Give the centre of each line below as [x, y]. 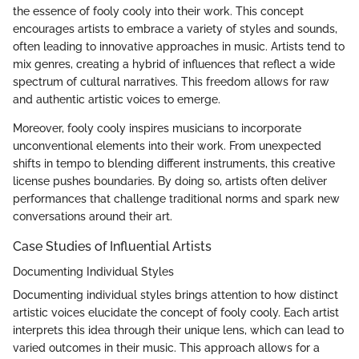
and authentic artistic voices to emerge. [117, 99]
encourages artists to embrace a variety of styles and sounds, [175, 28]
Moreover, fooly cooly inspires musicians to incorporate [157, 128]
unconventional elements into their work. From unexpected [167, 145]
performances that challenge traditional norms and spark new [176, 198]
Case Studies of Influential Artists [112, 246]
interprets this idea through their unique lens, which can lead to [178, 330]
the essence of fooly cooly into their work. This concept [158, 11]
